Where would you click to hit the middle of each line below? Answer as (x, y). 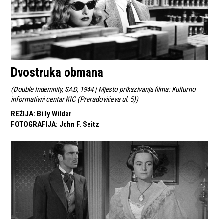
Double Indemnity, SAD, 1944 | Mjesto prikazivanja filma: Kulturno (105, 90)
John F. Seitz (79, 124)
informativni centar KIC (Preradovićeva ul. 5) (74, 99)
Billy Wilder (55, 114)
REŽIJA (22, 114)
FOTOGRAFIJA (33, 124)
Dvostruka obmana (57, 73)
